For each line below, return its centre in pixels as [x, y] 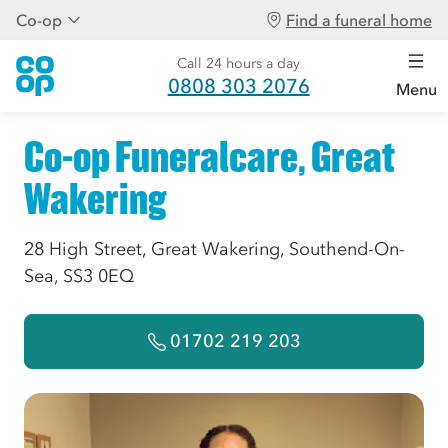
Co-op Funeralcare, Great [209, 156]
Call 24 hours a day [239, 63]
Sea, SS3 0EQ [79, 276]
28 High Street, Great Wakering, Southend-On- [214, 249]
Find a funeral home [359, 20]
